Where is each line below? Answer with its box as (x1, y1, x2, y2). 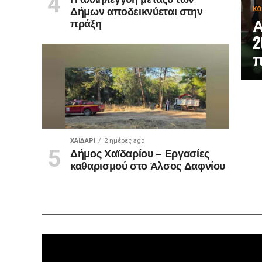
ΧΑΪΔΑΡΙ (70, 137, 95, 144)
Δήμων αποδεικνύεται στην (70, 3, 203, 18)
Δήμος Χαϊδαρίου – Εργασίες (70, 145, 209, 160)
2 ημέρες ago (104, 137, 144, 144)
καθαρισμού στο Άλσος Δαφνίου (70, 157, 226, 173)
